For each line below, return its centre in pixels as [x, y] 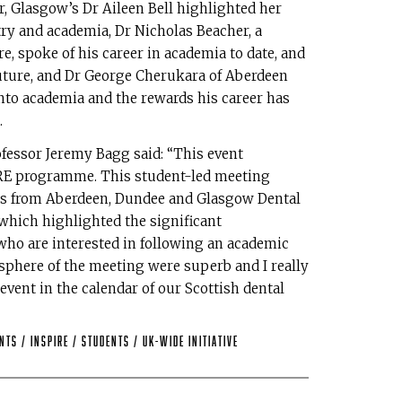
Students [108, 342]
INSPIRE [52, 342]
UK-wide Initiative [191, 342]
